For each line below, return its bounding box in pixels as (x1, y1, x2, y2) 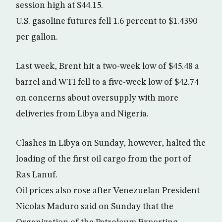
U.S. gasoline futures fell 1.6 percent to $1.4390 (16, 17, 197, 26)
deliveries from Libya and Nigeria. (16, 110, 149, 119)
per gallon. (16, 33, 58, 42)
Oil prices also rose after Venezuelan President (16, 186, 200, 196)
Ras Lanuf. (16, 170, 57, 180)
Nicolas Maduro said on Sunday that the (16, 202, 173, 212)
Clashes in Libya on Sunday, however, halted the (16, 139, 206, 148)
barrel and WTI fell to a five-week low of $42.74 (16, 78, 199, 87)
